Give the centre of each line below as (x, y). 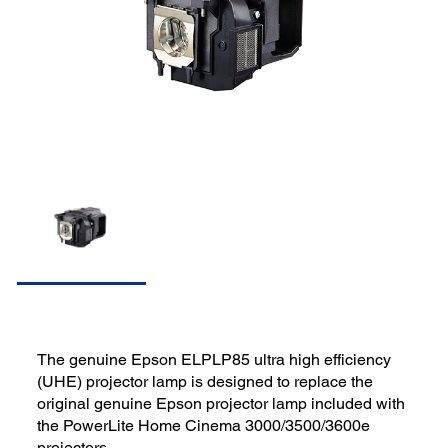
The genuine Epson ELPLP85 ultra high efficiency (214, 359)
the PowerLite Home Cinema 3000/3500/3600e (204, 425)
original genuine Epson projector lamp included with (221, 403)
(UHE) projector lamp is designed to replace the (205, 381)
